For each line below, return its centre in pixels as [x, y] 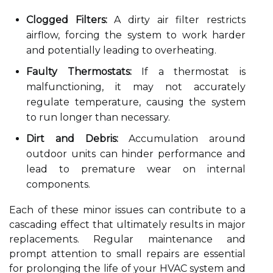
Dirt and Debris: [72, 139]
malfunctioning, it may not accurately [136, 87]
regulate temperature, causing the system [136, 102]
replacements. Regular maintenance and [127, 239]
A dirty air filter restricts [176, 20]
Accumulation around [182, 139]
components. [58, 184]
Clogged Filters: [67, 20]
